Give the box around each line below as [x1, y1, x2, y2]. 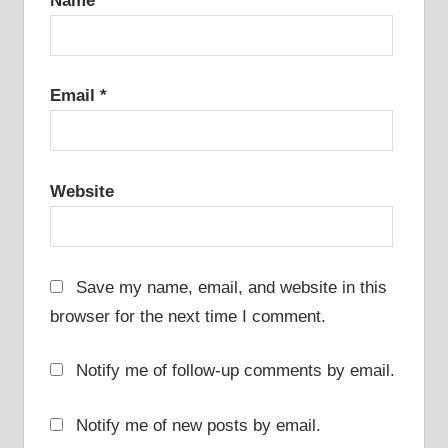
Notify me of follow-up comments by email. [76, 361, 395, 381]
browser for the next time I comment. [49, 306, 326, 326]
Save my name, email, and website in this [76, 277, 387, 297]
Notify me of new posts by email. [76, 415, 321, 435]
